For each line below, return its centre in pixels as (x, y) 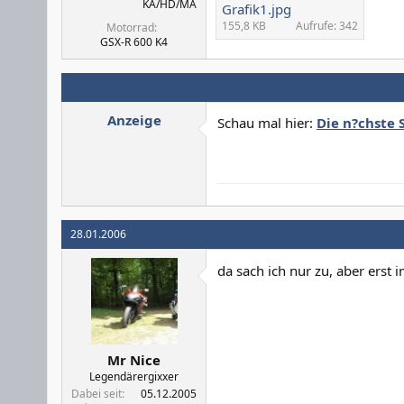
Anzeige (134, 119)
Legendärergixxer (134, 376)
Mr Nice (134, 360)
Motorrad (130, 27)
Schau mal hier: (267, 122)
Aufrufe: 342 (327, 25)
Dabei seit (96, 394)
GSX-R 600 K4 (134, 41)
